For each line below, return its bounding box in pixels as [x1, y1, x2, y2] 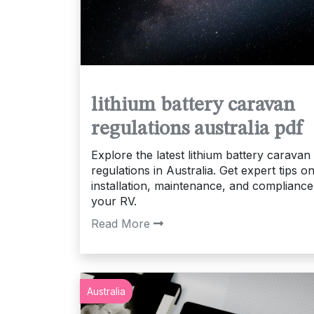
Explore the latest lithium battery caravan [91, 147, 310, 162]
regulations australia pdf [91, 118, 302, 139]
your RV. [91, 193, 137, 208]
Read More [91, 216, 150, 231]
